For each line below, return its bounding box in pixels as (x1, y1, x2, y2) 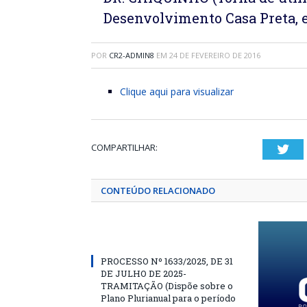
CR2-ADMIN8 (109, 50, 154, 60)
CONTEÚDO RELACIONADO (101, 184, 215, 197)
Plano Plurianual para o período (101, 292, 236, 304)
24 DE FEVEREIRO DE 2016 (169, 50, 260, 60)
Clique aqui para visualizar (120, 85, 234, 98)
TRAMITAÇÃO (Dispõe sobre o (101, 280, 233, 292)
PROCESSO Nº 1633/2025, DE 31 (101, 255, 233, 267)
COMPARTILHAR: (91, 141, 158, 153)
